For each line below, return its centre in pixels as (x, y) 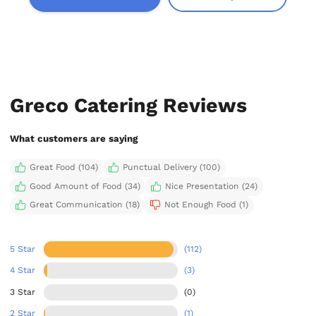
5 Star (23, 249)
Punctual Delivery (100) (171, 168)
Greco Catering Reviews (129, 105)
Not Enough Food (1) (206, 205)
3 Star (23, 292)
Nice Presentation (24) (211, 186)
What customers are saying (74, 138)
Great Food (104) (63, 168)
